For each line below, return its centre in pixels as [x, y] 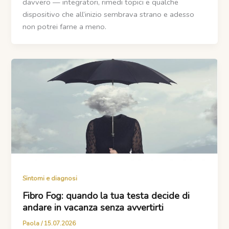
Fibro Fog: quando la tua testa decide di [106, 196]
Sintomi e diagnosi [50, 179]
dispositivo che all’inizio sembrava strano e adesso [109, 14]
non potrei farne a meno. [65, 26]
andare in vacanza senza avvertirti [93, 207]
